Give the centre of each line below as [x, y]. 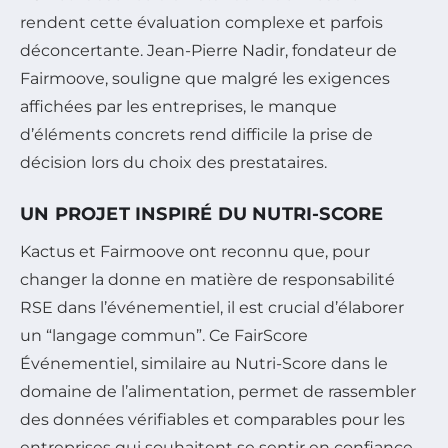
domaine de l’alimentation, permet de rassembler [218, 391]
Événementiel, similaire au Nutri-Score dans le [204, 363]
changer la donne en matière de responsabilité [207, 279]
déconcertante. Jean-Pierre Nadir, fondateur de [208, 50]
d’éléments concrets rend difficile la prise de [196, 134]
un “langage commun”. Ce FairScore [164, 335]
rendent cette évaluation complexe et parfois [201, 22]
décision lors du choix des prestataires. [173, 162]
